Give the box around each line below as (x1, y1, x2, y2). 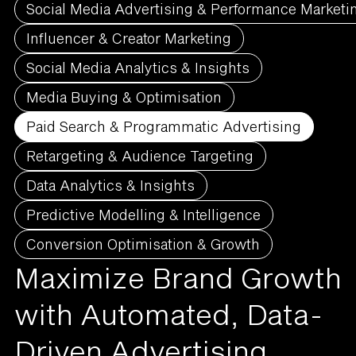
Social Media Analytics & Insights (26, 58, 250, 76)
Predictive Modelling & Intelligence (26, 205, 261, 223)
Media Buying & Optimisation (26, 87, 222, 106)
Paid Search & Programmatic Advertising (26, 117, 302, 135)
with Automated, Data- (14, 296, 323, 331)
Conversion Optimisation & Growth (26, 234, 261, 253)
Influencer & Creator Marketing (26, 29, 232, 47)
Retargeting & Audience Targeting (26, 146, 254, 164)
